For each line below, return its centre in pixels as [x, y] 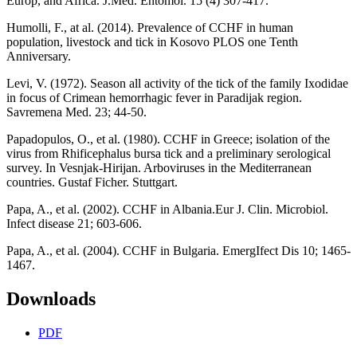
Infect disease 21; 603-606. [74, 224]
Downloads [51, 299]
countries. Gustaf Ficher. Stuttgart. [92, 182]
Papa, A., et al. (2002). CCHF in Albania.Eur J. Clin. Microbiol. [167, 210]
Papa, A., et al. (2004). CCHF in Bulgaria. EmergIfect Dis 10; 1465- [178, 251]
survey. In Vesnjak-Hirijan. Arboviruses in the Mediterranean [159, 168]
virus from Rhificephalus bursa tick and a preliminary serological [169, 154]
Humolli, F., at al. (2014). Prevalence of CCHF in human [150, 28]
